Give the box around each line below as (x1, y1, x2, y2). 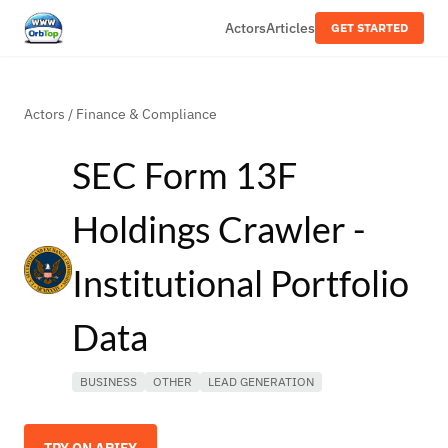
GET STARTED (331, 20, 408, 35)
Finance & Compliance (76, 105, 217, 123)
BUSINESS (80, 374, 137, 389)
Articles (266, 19, 315, 37)
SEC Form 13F (72, 153, 297, 197)
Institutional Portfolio (72, 261, 409, 305)
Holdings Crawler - (72, 207, 365, 251)
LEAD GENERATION (208, 374, 314, 389)
